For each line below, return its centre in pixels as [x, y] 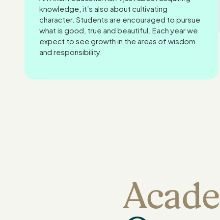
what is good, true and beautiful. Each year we [119, 30]
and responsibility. [71, 52]
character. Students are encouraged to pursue [120, 19]
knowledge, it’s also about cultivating [104, 9]
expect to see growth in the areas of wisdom [118, 41]
